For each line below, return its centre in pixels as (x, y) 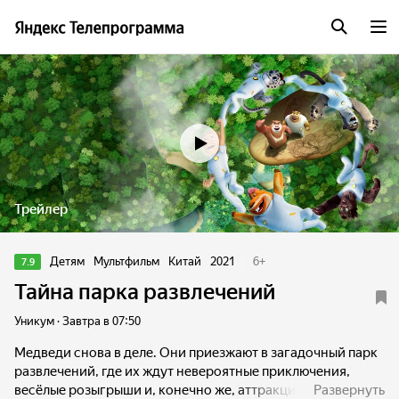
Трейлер (41, 209)
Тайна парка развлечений (145, 292)
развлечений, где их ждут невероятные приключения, (182, 371)
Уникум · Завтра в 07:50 (77, 321)
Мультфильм (126, 261)
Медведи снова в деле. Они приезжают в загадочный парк (196, 353)
